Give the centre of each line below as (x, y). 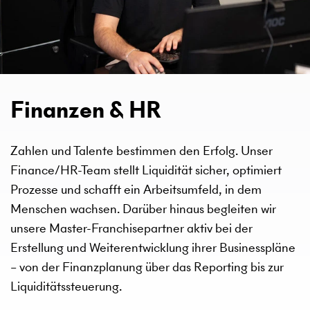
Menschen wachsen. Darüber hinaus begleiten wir (143, 209)
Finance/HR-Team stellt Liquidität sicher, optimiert (146, 170)
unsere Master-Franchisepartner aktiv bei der (131, 228)
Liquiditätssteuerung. (66, 286)
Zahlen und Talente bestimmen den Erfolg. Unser (142, 151)
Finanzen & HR (86, 109)
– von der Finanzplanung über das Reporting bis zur (147, 267)
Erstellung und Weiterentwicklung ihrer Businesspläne (153, 248)
